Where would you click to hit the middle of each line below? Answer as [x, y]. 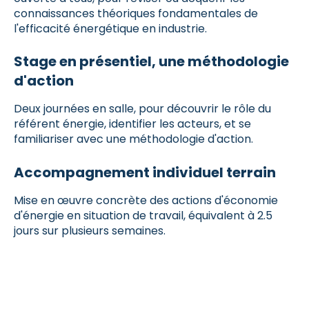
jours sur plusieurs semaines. [90, 230]
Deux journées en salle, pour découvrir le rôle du [142, 109]
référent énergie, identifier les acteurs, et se [132, 124]
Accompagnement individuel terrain [145, 172]
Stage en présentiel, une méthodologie [151, 62]
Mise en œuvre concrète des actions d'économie [146, 200]
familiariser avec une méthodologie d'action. [133, 139]
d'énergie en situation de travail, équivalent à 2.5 [143, 215]
